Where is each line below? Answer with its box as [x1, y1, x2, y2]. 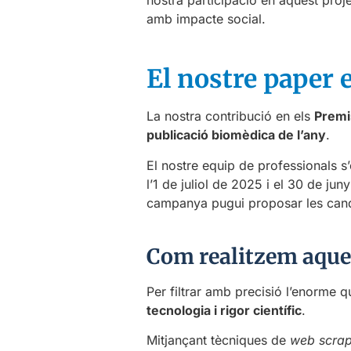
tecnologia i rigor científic [147, 302, 302, 318]
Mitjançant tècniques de [147, 332, 290, 349]
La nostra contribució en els [147, 108, 314, 125]
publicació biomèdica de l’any [147, 127, 326, 143]
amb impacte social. [147, 10, 266, 27]
